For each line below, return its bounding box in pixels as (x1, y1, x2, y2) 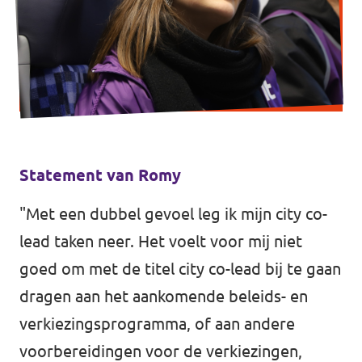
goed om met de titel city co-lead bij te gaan (19, 259, 341, 278)
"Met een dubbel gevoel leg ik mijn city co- (19, 204, 327, 223)
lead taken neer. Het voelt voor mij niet (19, 232, 302, 250)
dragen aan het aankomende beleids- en (19, 287, 308, 305)
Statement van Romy (19, 166, 181, 184)
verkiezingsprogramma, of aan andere (19, 314, 295, 333)
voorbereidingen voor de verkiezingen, (19, 342, 302, 360)
